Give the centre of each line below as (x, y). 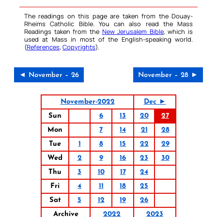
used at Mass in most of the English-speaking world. (108, 39)
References (43, 47)
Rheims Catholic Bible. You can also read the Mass (108, 24)
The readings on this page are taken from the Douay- (108, 16)
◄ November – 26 (49, 76)
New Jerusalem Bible (133, 32)
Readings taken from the (63, 32)
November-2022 (87, 102)
